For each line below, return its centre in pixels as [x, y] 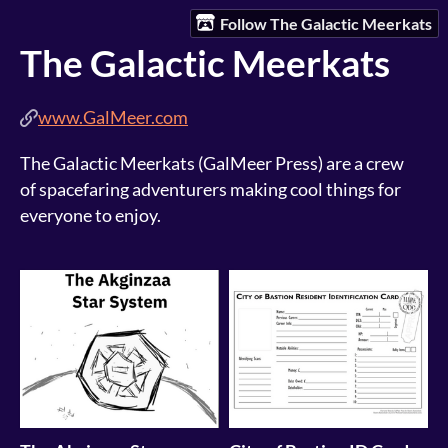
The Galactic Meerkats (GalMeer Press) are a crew [212, 163]
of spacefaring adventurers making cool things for [210, 189]
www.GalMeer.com [113, 117]
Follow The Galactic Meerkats [326, 23]
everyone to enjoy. [92, 215]
